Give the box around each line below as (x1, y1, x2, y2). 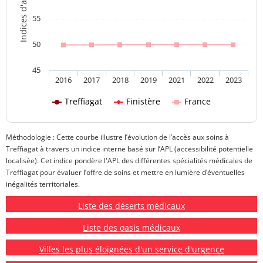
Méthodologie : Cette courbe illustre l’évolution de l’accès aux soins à (6, 132, 229, 143)
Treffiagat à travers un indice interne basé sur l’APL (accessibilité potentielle (6, 144, 253, 154)
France (184, 96, 211, 107)
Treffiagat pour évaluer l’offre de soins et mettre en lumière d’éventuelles (6, 167, 245, 178)
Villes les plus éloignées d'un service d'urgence (39, 244, 224, 255)
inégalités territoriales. (6, 179, 80, 190)
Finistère (126, 96, 160, 107)
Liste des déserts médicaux (78, 200, 185, 212)
